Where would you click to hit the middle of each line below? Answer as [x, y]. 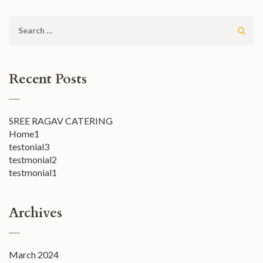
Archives [36, 213]
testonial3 [29, 146]
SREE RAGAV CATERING [61, 121]
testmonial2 [33, 159]
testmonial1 [33, 172]
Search [31, 31]
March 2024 [34, 254]
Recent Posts [48, 79]
